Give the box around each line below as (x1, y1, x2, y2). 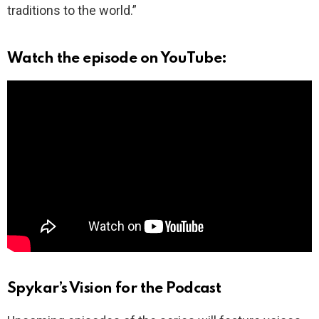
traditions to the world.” (7, 2, 137, 18)
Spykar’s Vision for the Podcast (7, 281, 221, 296)
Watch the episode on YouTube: (7, 51, 227, 66)
